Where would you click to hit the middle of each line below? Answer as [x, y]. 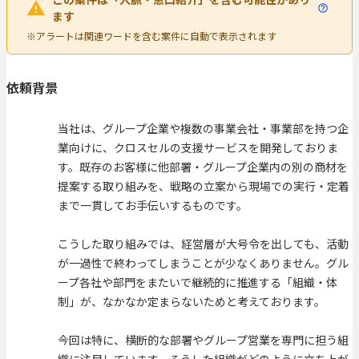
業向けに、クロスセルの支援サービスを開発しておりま [198, 148]
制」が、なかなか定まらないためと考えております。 [192, 302]
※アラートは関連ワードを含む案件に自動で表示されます [151, 35]
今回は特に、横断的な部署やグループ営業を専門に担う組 [203, 340]
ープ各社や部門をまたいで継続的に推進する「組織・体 [198, 282]
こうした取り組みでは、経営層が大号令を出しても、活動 [203, 244]
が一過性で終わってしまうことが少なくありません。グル [203, 263]
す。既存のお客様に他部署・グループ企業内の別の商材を [203, 167]
